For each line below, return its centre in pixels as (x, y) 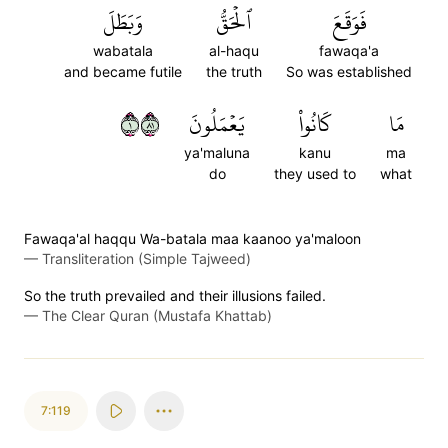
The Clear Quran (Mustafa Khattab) (157, 315)
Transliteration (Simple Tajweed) (146, 258)
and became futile (123, 71)
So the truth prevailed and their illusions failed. (175, 295)
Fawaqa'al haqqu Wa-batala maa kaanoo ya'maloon (192, 238)
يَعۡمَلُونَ (217, 124)
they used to (315, 173)
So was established (349, 71)
